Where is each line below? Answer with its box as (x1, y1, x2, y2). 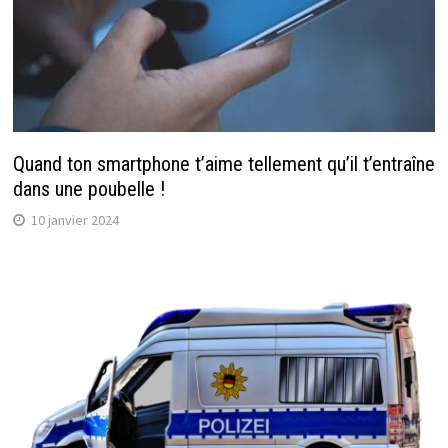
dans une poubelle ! (12, 176, 165, 201)
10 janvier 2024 (30, 210, 119, 229)
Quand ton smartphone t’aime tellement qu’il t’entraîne (12, 151, 435, 176)
